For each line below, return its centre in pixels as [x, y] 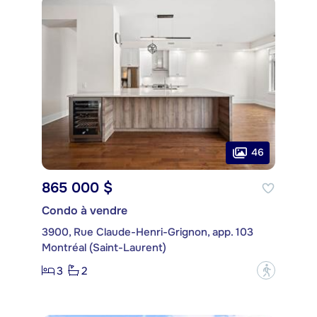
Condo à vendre [85, 211]
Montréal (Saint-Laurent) [104, 248]
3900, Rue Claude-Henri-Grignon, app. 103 [148, 232]
